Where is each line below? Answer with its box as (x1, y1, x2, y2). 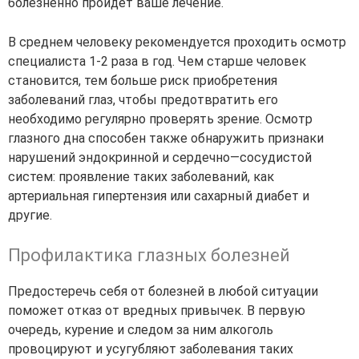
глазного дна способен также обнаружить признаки (8, 131, 324, 147)
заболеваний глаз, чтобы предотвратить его (8, 92, 278, 108)
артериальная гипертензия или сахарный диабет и (8, 188, 309, 204)
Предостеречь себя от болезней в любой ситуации (8, 284, 318, 300)
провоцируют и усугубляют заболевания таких (8, 341, 293, 357)
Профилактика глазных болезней (8, 245, 290, 266)
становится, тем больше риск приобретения (8, 73, 277, 89)
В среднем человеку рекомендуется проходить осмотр (8, 34, 346, 50)
